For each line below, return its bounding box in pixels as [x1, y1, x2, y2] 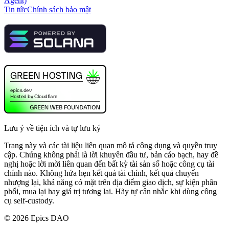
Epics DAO [31, 213, 69, 222]
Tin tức [4, 5, 27, 14]
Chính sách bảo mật [27, 5, 91, 14]
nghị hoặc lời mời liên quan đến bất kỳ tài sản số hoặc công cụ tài [4, 159, 214, 168]
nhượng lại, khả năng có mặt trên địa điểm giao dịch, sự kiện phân [4, 177, 217, 187]
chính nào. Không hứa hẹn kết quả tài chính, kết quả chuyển [4, 168, 199, 177]
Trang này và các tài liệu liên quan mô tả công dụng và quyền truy [4, 141, 217, 150]
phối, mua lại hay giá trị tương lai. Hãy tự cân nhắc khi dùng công [4, 187, 217, 196]
